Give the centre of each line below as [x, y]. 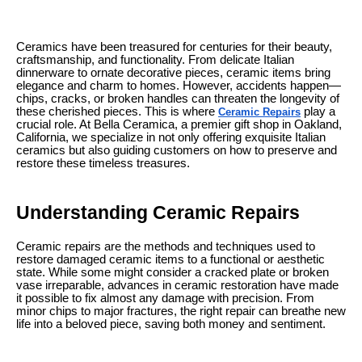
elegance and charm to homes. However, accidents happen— [179, 86]
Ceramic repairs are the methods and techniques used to [166, 247]
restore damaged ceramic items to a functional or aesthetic [170, 260]
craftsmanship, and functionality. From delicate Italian [155, 60]
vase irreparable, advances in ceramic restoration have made [177, 286]
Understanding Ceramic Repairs [158, 213]
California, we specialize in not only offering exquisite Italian [171, 137]
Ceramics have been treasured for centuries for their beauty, [174, 47]
